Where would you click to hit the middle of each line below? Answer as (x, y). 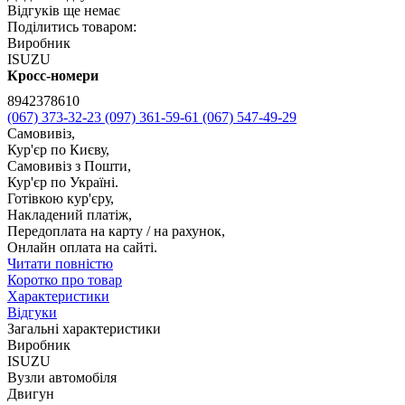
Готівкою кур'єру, (61, 199)
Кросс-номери (53, 76)
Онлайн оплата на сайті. (82, 248)
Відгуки (32, 313)
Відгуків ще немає (64, 11)
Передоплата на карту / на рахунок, (116, 231)
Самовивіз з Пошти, (69, 166)
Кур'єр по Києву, (58, 150)
